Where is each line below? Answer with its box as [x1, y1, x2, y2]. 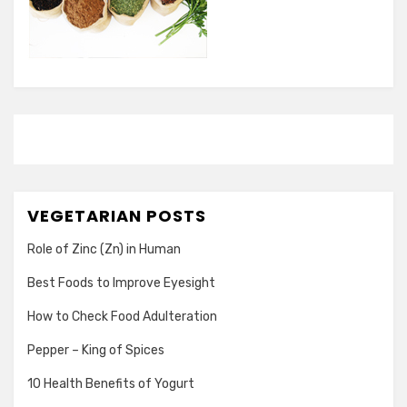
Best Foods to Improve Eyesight [27, 275, 215, 291]
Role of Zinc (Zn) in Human [27, 242, 181, 257]
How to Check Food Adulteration [27, 309, 217, 324]
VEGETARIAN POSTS [27, 204, 206, 227]
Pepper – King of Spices [27, 342, 164, 358]
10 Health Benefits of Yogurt [27, 376, 194, 392]
